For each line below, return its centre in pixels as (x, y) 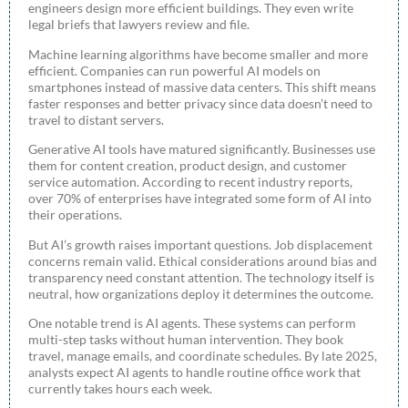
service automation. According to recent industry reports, (190, 182)
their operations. (75, 215)
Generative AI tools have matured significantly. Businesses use (202, 149)
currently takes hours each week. (120, 388)
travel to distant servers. (96, 119)
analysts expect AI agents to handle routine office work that (194, 372)
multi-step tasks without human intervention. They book (186, 339)
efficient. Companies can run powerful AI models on (174, 70)
